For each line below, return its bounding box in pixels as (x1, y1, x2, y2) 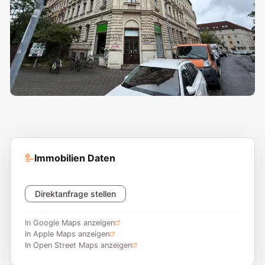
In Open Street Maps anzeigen (24, 240, 132, 250)
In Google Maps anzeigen (24, 218, 115, 227)
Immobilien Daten (34, 151, 115, 164)
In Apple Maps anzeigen (24, 229, 109, 238)
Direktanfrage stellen (34, 188, 116, 199)
